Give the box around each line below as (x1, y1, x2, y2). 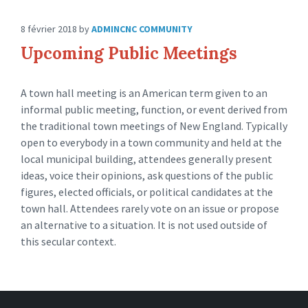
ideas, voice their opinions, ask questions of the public (21, 168, 273, 182)
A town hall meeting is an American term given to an (21, 86, 267, 100)
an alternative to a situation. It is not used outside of (21, 218, 267, 232)
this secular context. (21, 234, 116, 248)
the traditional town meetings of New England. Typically (21, 119, 287, 133)
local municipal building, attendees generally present (21, 152, 272, 166)
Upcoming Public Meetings (21, 43, 237, 64)
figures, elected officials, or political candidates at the (21, 185, 273, 199)
